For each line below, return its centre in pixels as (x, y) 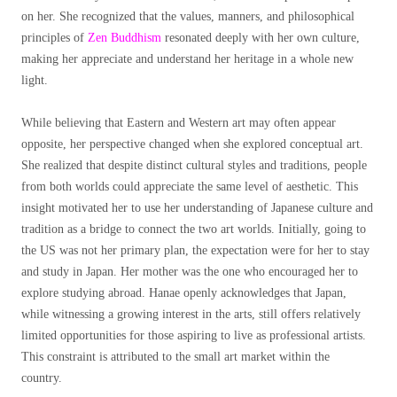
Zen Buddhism (125, 38)
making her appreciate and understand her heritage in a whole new (187, 59)
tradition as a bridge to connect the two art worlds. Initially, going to (194, 230)
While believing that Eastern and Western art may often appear (179, 123)
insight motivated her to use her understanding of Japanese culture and (197, 208)
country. (43, 378)
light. (35, 81)
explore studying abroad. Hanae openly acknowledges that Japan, (184, 293)
